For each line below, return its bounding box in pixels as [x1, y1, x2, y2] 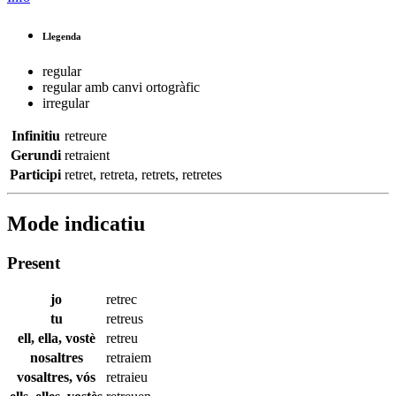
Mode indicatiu [7, 211, 145, 235]
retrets [141, 166, 175, 182]
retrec [106, 292, 137, 308]
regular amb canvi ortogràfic [42, 79, 200, 95]
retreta [100, 166, 134, 182]
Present [7, 253, 60, 272]
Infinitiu [11, 127, 60, 143]
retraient [65, 147, 110, 163]
